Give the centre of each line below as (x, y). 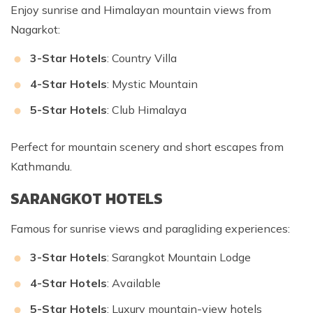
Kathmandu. (41, 167)
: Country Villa (142, 58)
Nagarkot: (35, 30)
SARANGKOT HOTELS (87, 199)
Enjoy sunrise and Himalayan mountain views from (141, 10)
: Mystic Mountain (152, 84)
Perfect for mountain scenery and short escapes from (147, 147)
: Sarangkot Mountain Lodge (179, 257)
